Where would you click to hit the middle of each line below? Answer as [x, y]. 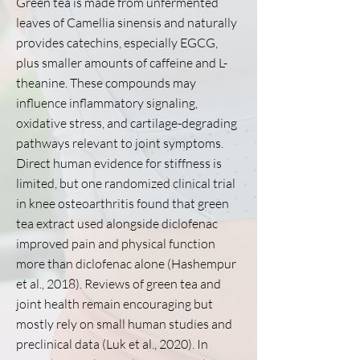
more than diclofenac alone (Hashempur [126, 264]
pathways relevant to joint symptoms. [120, 143]
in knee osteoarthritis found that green [123, 203]
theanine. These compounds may [106, 83]
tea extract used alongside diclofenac [117, 223]
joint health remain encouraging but [115, 304]
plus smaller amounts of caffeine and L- [122, 63]
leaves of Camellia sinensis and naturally [127, 22]
